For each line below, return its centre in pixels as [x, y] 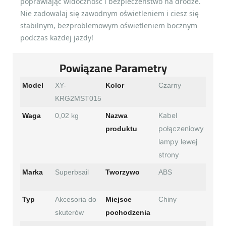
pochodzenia [128, 212]
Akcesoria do [76, 199]
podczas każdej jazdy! [57, 38]
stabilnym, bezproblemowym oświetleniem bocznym [109, 26]
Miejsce [119, 199]
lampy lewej [178, 141]
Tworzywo [123, 172]
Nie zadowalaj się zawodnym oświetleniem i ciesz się [109, 14]
